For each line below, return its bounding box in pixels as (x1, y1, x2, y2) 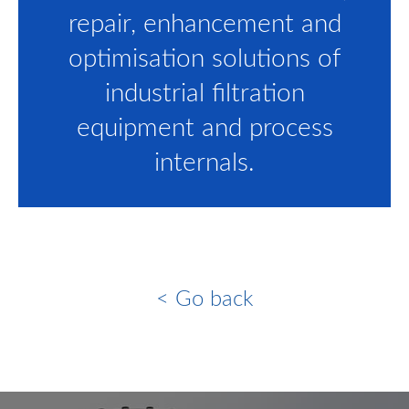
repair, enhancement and (68, 11, 341, 37)
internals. (154, 150, 255, 176)
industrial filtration (104, 80, 305, 107)
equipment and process (76, 115, 333, 142)
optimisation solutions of (68, 46, 341, 72)
